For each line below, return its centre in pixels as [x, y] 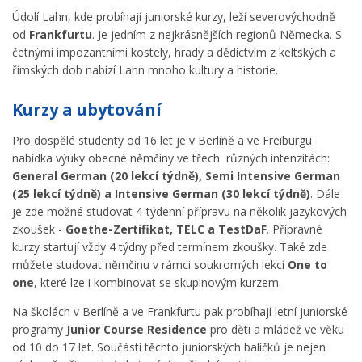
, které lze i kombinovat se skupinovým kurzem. [159, 282]
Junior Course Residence [138, 329]
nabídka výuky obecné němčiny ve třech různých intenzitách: [171, 158]
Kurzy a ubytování [87, 109]
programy [39, 329]
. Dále [325, 194]
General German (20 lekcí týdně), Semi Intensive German [176, 176]
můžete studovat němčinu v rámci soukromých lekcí [150, 265]
